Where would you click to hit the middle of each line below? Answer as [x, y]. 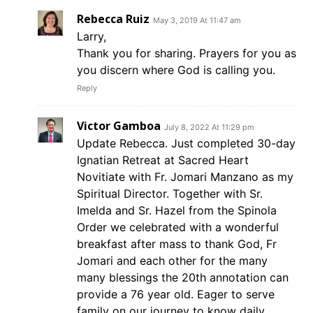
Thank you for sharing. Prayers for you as [187, 53]
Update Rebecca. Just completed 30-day [186, 143]
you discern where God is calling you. [176, 70]
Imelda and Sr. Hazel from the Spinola [177, 210]
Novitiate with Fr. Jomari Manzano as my [185, 176]
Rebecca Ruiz [113, 19]
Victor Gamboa [119, 125]
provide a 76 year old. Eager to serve [176, 294]
